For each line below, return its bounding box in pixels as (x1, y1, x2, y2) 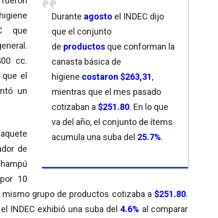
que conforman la (105, 41, 175, 52)
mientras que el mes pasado (52, 86, 161, 97)
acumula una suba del (52, 131, 137, 142)
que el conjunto (52, 26, 111, 36)
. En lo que (129, 101, 168, 112)
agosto (84, 11, 114, 21)
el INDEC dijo (114, 11, 164, 21)
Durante (52, 11, 84, 21)
